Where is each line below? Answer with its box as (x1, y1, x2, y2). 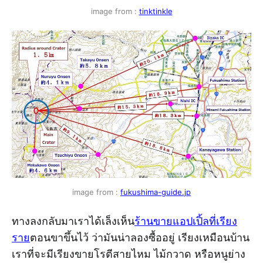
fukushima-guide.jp (120, 187, 191, 197)
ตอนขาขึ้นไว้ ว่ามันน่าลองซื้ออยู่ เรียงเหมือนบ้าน (30, 231, 249, 244)
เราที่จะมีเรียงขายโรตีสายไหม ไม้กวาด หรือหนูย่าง (12, 248, 245, 261)
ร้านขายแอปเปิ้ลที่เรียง (134, 215, 237, 228)
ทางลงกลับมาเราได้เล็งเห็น (12, 215, 134, 228)
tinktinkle (139, 6, 173, 16)
